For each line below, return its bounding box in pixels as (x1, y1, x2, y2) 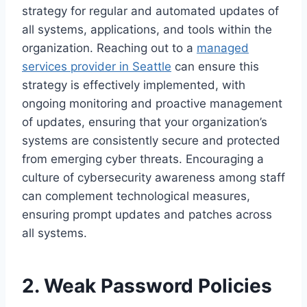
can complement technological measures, (22, 189, 250, 204)
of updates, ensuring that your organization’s (22, 115, 267, 130)
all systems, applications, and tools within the (22, 23, 272, 37)
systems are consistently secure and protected (22, 134, 280, 148)
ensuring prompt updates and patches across (22, 208, 272, 222)
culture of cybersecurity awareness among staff (22, 171, 285, 185)
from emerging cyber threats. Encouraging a (22, 152, 264, 167)
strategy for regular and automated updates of (22, 4, 279, 19)
